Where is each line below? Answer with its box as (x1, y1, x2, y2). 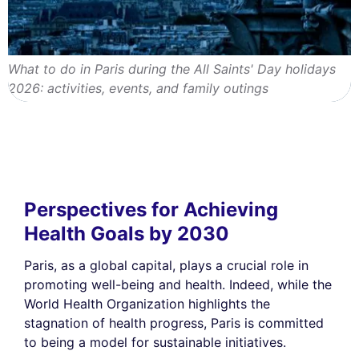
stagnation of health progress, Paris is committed (24, 314, 324, 331)
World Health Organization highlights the (24, 295, 270, 312)
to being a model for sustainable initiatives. (24, 333, 286, 350)
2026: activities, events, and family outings (8, 79, 268, 96)
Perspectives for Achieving (24, 197, 278, 221)
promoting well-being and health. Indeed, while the (24, 276, 332, 292)
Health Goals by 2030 (24, 221, 229, 245)
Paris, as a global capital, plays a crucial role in (24, 256, 309, 273)
